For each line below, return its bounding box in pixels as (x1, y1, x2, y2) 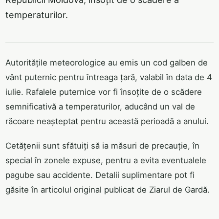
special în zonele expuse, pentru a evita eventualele (5, 155, 206, 166)
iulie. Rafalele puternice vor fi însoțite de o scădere (5, 87, 202, 97)
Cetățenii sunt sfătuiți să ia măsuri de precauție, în (5, 141, 199, 151)
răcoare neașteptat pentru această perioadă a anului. (5, 116, 209, 127)
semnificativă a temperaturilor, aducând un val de (5, 102, 195, 112)
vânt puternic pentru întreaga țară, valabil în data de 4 (5, 72, 212, 83)
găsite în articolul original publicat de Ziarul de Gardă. (5, 185, 210, 195)
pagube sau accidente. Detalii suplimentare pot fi (5, 170, 195, 180)
